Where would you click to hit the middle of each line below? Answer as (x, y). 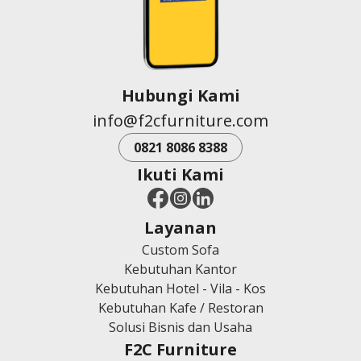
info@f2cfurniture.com (180, 121)
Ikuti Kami (180, 175)
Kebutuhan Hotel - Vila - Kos (180, 289)
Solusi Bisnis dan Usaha (180, 328)
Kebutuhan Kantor (180, 270)
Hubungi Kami (180, 96)
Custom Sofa (180, 250)
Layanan (180, 228)
